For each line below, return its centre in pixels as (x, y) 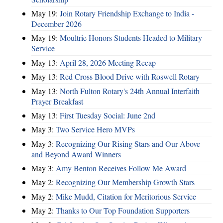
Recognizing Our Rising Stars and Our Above (128, 143)
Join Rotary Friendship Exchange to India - (127, 13)
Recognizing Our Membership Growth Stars (125, 182)
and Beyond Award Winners (76, 154)
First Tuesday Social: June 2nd (108, 115)
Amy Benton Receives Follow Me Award (121, 168)
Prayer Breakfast (57, 101)
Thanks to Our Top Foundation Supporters (123, 211)
